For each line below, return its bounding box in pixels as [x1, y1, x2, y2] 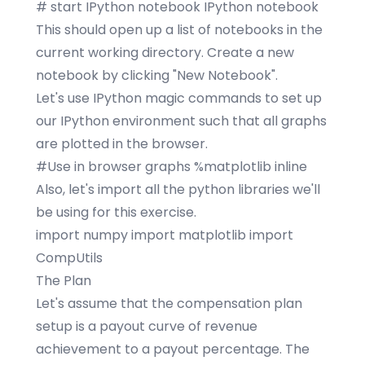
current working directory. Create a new [36, 43, 294, 62]
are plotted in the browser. [36, 134, 208, 153]
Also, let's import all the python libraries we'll [36, 180, 320, 199]
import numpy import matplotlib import [36, 226, 293, 244]
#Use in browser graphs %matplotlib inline [36, 157, 307, 176]
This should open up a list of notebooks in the [36, 20, 323, 39]
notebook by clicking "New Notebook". [36, 66, 278, 85]
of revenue [185, 317, 257, 336]
